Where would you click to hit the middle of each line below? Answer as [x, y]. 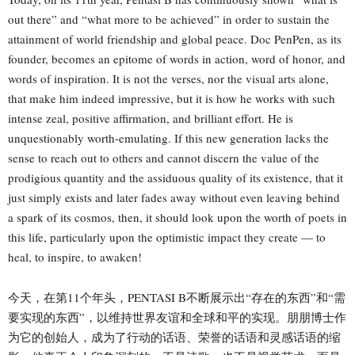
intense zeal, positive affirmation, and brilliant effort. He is [151, 118]
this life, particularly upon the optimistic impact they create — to [167, 237]
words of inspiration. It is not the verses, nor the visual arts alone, [168, 78]
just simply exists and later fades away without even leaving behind [174, 197]
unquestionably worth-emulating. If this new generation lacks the [168, 137]
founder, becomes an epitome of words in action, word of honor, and [177, 58]
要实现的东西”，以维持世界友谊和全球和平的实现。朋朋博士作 [177, 317]
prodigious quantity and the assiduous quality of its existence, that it [176, 177]
